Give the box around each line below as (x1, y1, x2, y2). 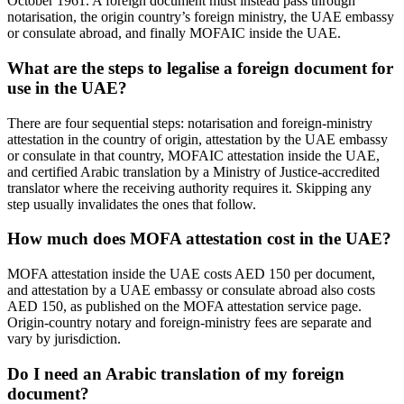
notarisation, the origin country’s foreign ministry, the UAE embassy (7, 9, 394, 25)
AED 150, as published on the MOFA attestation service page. (7, 298, 362, 315)
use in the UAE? (7, 78, 127, 97)
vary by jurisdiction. (7, 331, 121, 347)
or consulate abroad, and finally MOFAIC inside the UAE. (7, 25, 341, 41)
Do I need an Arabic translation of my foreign (7, 363, 344, 383)
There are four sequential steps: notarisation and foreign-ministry (7, 115, 372, 131)
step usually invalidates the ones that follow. (7, 196, 256, 212)
